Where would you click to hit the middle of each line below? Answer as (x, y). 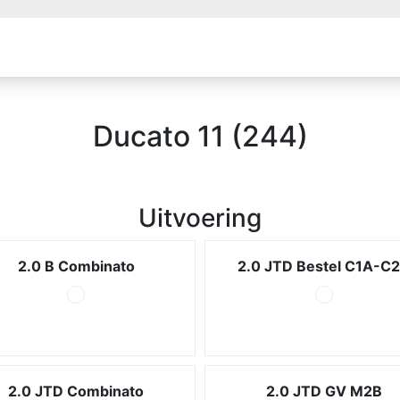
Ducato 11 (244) (200, 136)
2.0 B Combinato (76, 266)
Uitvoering (200, 218)
